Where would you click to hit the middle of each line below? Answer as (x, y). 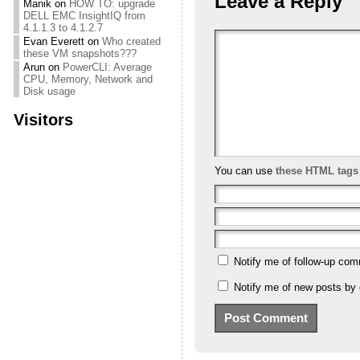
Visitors (43, 119)
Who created (131, 41)
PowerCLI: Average (107, 67)
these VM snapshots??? (80, 53)
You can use (245, 171)
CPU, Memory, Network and (88, 79)
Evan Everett (53, 41)
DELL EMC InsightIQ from (84, 16)
